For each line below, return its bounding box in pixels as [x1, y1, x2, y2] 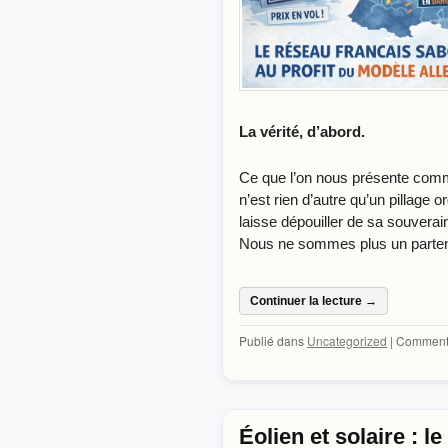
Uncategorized [307, 331, 387, 349]
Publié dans [239, 331, 304, 349]
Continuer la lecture [250, 293, 365, 308]
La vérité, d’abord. [239, 122, 365, 140]
